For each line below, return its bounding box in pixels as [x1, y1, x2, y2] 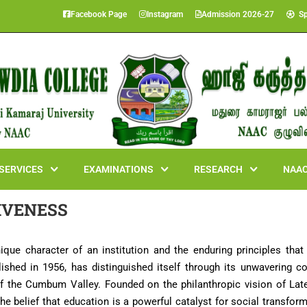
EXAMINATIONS [84, 164, 153, 175]
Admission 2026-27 [201, 10, 274, 19]
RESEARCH [194, 164, 243, 175]
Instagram [147, 10, 183, 19]
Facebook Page [71, 10, 127, 19]
